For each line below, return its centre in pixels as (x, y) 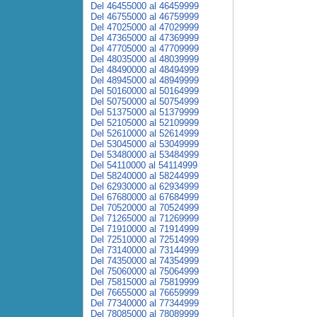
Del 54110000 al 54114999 (144, 165)
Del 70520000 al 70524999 (145, 208)
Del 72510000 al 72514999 (145, 240)
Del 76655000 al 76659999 (145, 293)
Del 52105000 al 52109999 (145, 123)
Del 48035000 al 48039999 (145, 59)
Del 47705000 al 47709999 (145, 48)
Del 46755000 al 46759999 (145, 17)
